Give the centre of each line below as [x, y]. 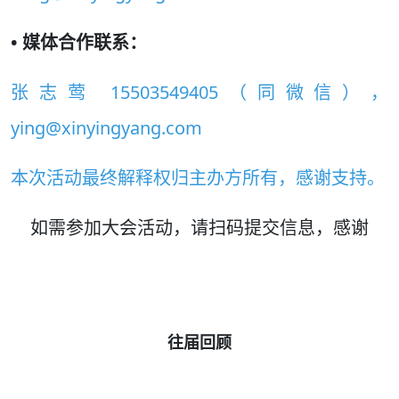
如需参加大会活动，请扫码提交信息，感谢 [199, 228]
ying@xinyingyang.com [106, 128]
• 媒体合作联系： [79, 43]
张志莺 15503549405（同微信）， [199, 93]
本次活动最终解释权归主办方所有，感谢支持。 [198, 178]
